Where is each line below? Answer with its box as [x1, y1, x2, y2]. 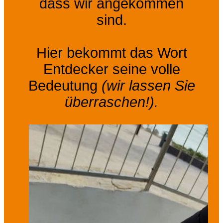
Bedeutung [28, 77, 102, 94]
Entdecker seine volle [43, 61, 180, 77]
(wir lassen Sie [101, 77, 195, 94]
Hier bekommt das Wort [36, 44, 187, 61]
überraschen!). [65, 94, 158, 110]
